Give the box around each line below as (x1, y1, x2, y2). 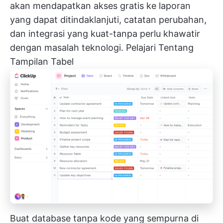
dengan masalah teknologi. (10, 42, 126, 53)
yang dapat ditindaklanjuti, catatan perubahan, (10, 14, 207, 25)
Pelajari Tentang (126, 42, 194, 53)
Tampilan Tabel (10, 56, 74, 67)
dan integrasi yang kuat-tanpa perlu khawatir (10, 28, 200, 39)
